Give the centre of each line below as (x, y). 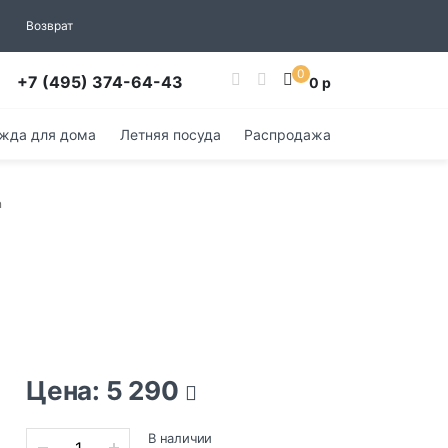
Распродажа (287, 134)
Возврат (49, 25)
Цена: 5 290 (105, 390)
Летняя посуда (170, 134)
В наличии (180, 438)
